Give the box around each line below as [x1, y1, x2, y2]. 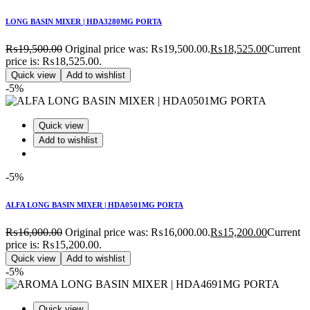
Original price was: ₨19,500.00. [65, 42, 210, 55]
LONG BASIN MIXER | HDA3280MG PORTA [6, 17, 162, 26]
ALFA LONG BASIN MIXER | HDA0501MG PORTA [6, 200, 183, 209]
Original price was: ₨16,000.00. [65, 226, 210, 238]
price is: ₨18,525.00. [6, 55, 102, 67]
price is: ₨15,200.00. [6, 238, 102, 250]
